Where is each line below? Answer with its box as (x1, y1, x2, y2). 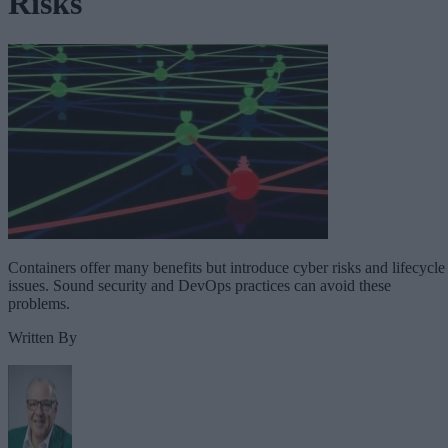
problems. (8, 294, 70, 312)
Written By (8, 328, 77, 346)
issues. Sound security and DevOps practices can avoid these (8, 276, 391, 294)
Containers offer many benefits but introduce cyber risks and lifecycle (8, 258, 445, 276)
